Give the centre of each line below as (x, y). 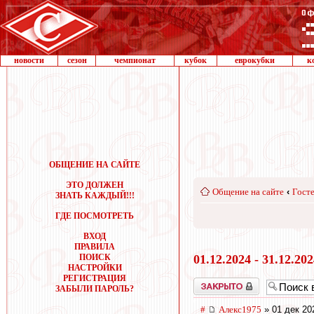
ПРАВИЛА (95, 247)
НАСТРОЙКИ (95, 268)
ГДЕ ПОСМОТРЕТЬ (95, 216)
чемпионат (135, 60)
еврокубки (255, 60)
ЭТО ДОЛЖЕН (95, 185)
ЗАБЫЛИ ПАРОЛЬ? (95, 289)
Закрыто (208, 282)
